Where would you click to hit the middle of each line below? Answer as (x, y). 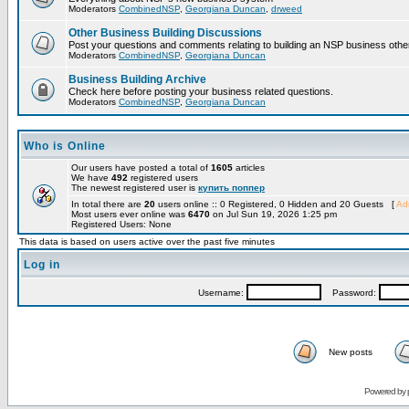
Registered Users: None (121, 224)
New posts (351, 352)
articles (249, 168)
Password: (350, 293)
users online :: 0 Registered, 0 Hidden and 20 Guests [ (276, 204)
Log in (42, 265)
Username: (222, 293)
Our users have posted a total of (141, 168)
